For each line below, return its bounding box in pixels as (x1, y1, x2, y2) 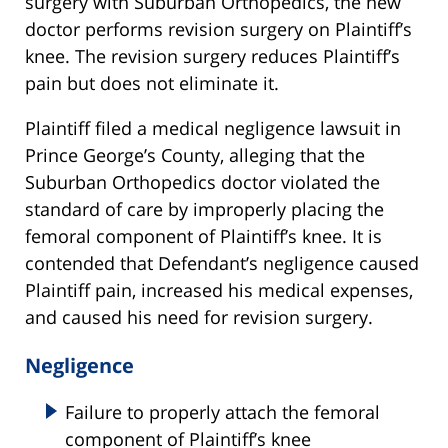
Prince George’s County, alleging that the (25, 143, 365, 168)
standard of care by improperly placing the (25, 197, 384, 222)
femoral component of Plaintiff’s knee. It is (25, 224, 382, 249)
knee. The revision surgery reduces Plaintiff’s (25, 44, 400, 69)
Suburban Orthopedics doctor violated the (25, 170, 380, 195)
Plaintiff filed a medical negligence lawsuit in (25, 116, 401, 141)
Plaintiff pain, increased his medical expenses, (25, 278, 413, 303)
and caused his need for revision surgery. (25, 305, 373, 330)
